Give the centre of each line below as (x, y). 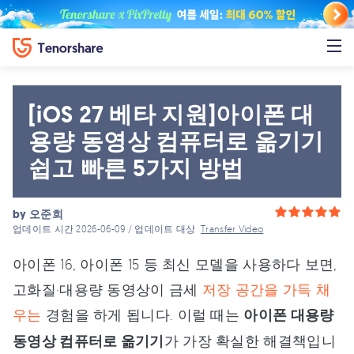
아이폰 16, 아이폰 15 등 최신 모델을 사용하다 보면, (175, 264)
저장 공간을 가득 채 (266, 289)
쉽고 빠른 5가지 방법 (136, 168)
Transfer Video (232, 229)
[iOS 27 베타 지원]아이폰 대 (171, 115)
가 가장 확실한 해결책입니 (250, 341)
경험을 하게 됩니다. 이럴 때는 (143, 314)
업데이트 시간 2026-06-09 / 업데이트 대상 (107, 229)
